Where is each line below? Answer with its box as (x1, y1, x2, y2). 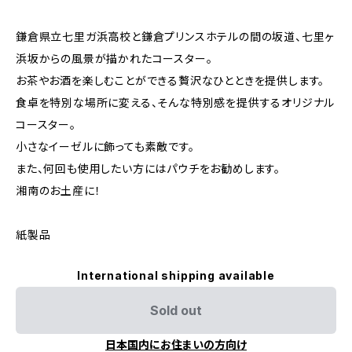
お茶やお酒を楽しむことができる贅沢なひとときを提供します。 (16, 74, 325, 87)
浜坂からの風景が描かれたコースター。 (16, 52, 213, 65)
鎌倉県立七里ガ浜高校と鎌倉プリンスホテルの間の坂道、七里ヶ (16, 30, 335, 43)
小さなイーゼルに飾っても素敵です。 (16, 140, 195, 153)
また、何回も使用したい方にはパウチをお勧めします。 (16, 162, 280, 175)
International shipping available (77, 269, 275, 282)
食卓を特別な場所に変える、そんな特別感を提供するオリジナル (16, 96, 335, 109)
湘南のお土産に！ (16, 184, 101, 197)
